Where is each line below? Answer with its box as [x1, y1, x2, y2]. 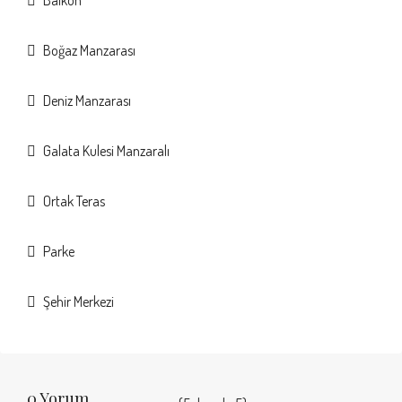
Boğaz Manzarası [43, 41, 135, 59]
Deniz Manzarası [43, 92, 131, 109]
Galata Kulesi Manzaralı [43, 142, 170, 160]
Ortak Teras [43, 192, 105, 210]
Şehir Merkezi [43, 293, 114, 310]
